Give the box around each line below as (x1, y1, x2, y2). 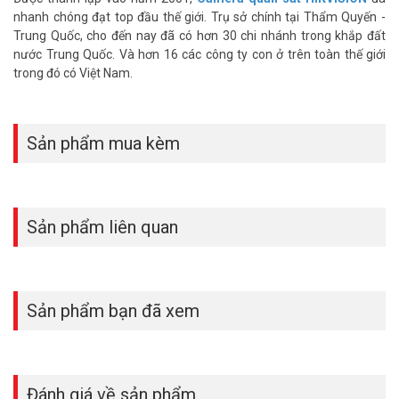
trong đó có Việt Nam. (13, 65, 133, 80)
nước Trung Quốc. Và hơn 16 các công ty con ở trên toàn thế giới (13, 46, 386, 61)
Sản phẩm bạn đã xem (27, 299, 199, 322)
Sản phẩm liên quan (27, 216, 178, 238)
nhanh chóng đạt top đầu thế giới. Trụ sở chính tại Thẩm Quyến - (13, 9, 386, 24)
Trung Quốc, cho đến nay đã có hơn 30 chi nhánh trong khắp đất (13, 28, 386, 43)
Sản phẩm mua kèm (27, 132, 180, 154)
